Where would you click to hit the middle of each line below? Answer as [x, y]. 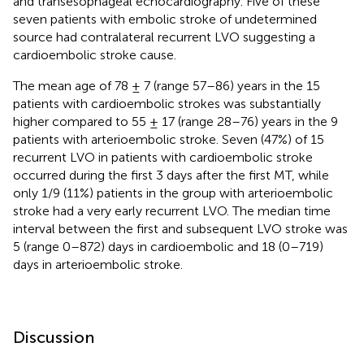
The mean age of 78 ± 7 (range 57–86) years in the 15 [167, 85]
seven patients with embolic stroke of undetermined [165, 19]
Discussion [54, 337]
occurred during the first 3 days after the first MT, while [171, 175]
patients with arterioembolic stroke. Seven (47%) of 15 [169, 139]
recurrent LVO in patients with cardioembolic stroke [163, 157]
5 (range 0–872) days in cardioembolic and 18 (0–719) [168, 246]
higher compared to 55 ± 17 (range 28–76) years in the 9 [175, 121]
